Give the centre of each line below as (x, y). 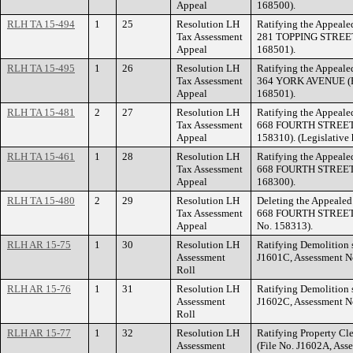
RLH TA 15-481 (41, 112)
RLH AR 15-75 (39, 245)
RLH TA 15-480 (41, 201)
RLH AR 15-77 (39, 333)
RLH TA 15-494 (41, 24)
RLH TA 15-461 (41, 156)
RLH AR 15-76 (39, 289)
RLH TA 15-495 (41, 68)
